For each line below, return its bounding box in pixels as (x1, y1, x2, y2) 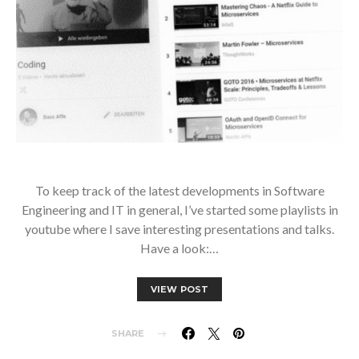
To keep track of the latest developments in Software (34, 183, 325, 199)
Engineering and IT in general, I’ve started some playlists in (21, 202, 338, 218)
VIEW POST (150, 284, 209, 296)
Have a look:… (140, 240, 219, 256)
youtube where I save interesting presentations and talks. (25, 221, 334, 237)
